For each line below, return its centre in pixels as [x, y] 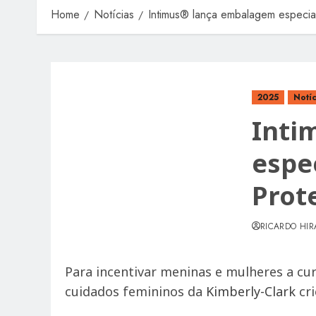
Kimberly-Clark [251, 292]
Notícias [114, 15]
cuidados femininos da [135, 292]
